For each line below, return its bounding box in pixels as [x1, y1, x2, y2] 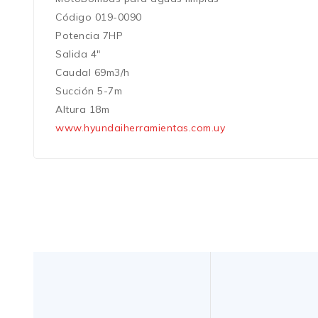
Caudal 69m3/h [55, 66, 130, 79]
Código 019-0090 [55, 11, 142, 23]
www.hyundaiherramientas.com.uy [55, 121, 225, 134]
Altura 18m [55, 103, 109, 116]
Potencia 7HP [55, 29, 123, 42]
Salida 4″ [55, 48, 102, 60]
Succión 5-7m [55, 84, 122, 97]
